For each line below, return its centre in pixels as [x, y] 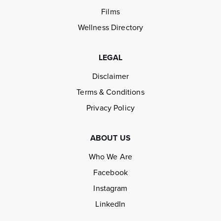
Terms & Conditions [110, 92]
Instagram [110, 189]
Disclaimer [110, 77]
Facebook [110, 173]
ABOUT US [110, 138]
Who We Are [110, 157]
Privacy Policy [110, 108]
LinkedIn [110, 204]
